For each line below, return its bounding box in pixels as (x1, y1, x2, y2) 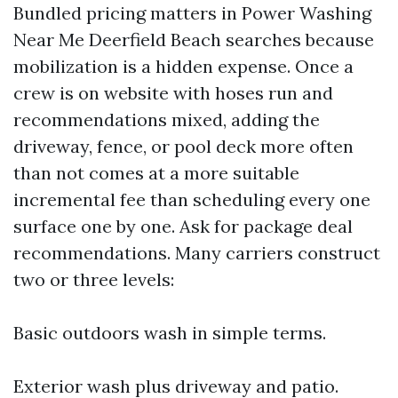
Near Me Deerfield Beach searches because (13, 28, 374, 51)
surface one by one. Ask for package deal (13, 215, 353, 237)
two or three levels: (13, 268, 174, 291)
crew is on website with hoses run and (13, 82, 333, 104)
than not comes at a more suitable (13, 162, 299, 184)
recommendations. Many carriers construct (13, 242, 380, 264)
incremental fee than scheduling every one (13, 188, 370, 211)
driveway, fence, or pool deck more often (13, 135, 354, 157)
